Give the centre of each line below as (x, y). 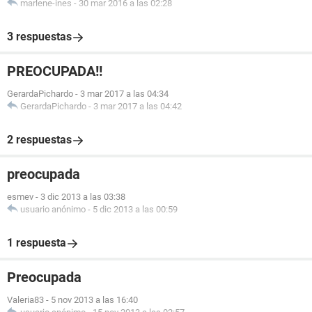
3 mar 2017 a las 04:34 (124, 94)
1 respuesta (37, 243)
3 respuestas (39, 37)
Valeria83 (25, 300)
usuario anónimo (53, 209)
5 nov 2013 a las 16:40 (94, 300)
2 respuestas (39, 140)
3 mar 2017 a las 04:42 (138, 106)
